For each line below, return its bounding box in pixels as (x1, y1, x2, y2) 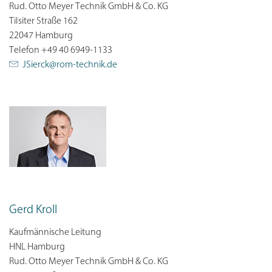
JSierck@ (22, 59, 56, 70)
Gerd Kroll (9, 203, 57, 216)
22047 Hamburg (9, 30, 73, 41)
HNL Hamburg (9, 242, 65, 252)
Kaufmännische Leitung (9, 227, 101, 237)
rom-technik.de (56, 59, 117, 70)
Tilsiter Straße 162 (9, 16, 78, 26)
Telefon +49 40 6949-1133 (9, 45, 112, 55)
